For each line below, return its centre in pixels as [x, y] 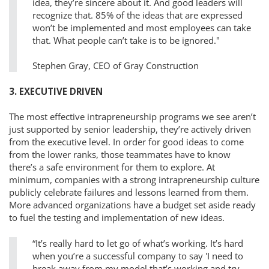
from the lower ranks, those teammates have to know [120, 155]
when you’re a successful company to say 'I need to [138, 255]
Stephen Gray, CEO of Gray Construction [115, 66]
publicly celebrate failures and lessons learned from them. [129, 192]
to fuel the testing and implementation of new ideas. [117, 218]
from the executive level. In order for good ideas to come [126, 142]
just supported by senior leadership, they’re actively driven [130, 129]
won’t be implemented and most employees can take [141, 27]
